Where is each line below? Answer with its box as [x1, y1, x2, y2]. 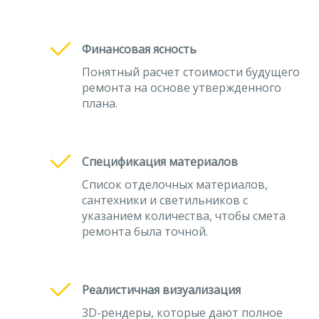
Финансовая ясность [82, 41, 197, 57]
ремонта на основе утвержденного [82, 80, 281, 95]
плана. [82, 95, 117, 111]
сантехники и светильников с [82, 192, 248, 208]
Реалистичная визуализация [82, 282, 241, 298]
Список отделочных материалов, [82, 177, 268, 192]
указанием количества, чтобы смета [82, 208, 286, 224]
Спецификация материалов [82, 154, 238, 169]
